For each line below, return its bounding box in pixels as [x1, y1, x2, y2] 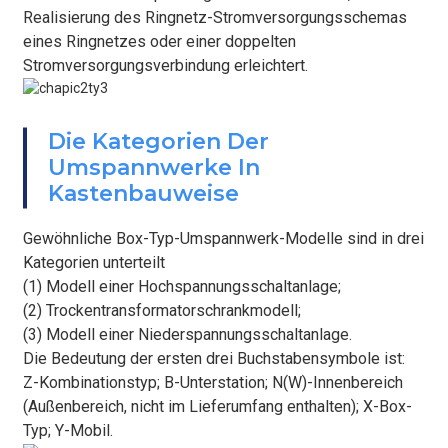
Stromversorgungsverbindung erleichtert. [22, 55, 308, 75]
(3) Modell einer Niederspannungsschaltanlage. [22, 325, 352, 345]
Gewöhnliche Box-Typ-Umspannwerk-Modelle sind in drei [22, 229, 424, 249]
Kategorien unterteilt [22, 253, 165, 273]
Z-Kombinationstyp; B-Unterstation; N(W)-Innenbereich [22, 373, 403, 393]
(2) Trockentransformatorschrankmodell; [22, 301, 301, 321]
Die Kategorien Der [48, 128, 270, 156]
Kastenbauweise [48, 180, 240, 208]
